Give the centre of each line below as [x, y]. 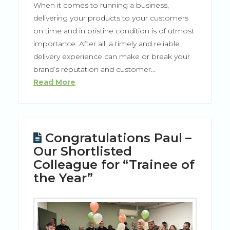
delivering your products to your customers [111, 18]
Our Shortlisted [83, 151]
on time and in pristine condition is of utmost [113, 31]
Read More [54, 82]
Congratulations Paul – [119, 138]
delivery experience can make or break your [111, 57]
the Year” [65, 178]
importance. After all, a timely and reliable [106, 44]
